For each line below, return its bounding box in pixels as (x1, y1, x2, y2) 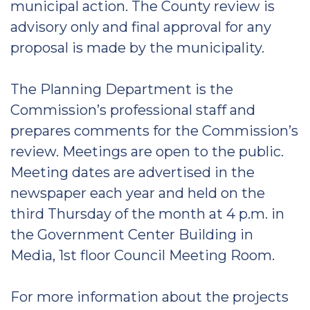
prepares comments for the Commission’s (10, 122, 298, 139)
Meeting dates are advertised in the (10, 164, 255, 181)
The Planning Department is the (10, 81, 233, 98)
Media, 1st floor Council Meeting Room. (10, 247, 275, 264)
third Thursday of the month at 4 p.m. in (10, 206, 284, 222)
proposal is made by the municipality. (10, 39, 264, 56)
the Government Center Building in (10, 226, 253, 243)
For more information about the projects (10, 289, 289, 305)
